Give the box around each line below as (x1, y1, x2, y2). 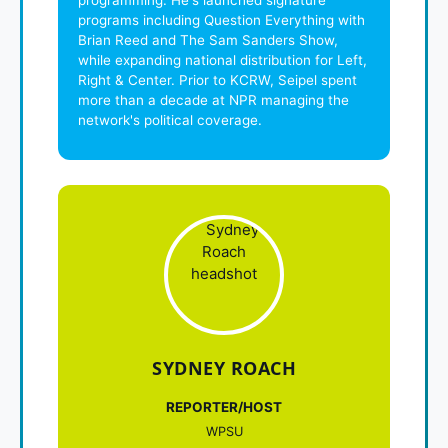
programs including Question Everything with (78, 11, 365, 28)
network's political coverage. (78, 111, 262, 128)
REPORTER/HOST (166, 398, 282, 415)
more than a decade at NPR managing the (78, 91, 349, 108)
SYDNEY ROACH (152, 355, 296, 380)
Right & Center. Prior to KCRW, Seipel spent (78, 71, 357, 88)
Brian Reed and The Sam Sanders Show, (78, 31, 338, 48)
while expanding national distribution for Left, (78, 51, 367, 68)
